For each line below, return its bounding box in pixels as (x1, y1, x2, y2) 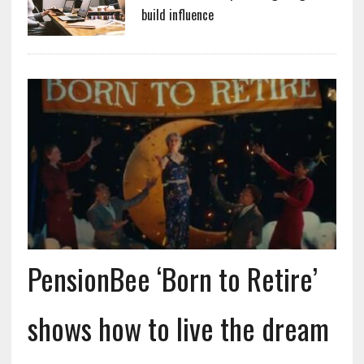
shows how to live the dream (27, 305, 329, 349)
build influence (141, 4, 214, 24)
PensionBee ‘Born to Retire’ (27, 256, 318, 300)
